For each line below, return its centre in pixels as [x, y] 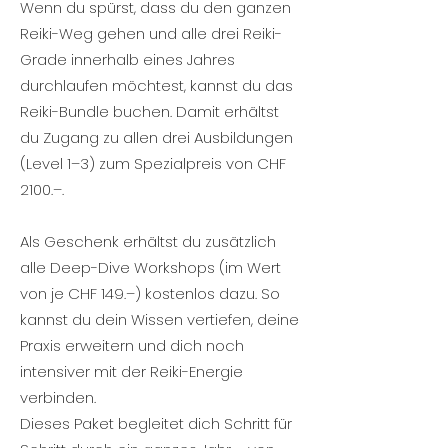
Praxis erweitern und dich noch [132, 345]
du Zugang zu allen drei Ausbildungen [156, 137]
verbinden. [58, 397]
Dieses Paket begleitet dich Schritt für [156, 423]
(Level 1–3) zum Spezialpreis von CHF [153, 163]
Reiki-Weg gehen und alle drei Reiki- [151, 33]
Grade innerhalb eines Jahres [127, 59]
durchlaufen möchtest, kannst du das [156, 85]
